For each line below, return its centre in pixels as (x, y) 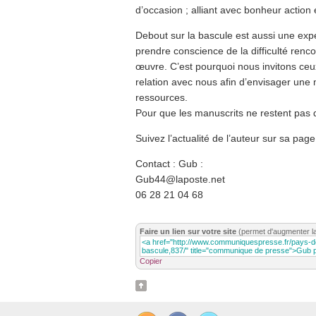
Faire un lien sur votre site (188, 231)
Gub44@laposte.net (180, 179)
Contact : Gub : (169, 163)
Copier (151, 261)
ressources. (162, 97)
